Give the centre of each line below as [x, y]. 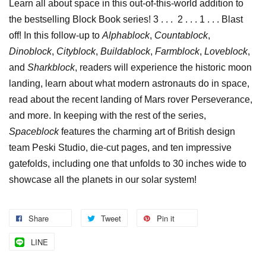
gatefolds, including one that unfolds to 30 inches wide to [128, 163]
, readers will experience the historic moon [163, 67]
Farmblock [177, 51]
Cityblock [76, 51]
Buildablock [125, 51]
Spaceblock [34, 131]
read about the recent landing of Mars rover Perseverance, [131, 99]
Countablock [181, 35]
